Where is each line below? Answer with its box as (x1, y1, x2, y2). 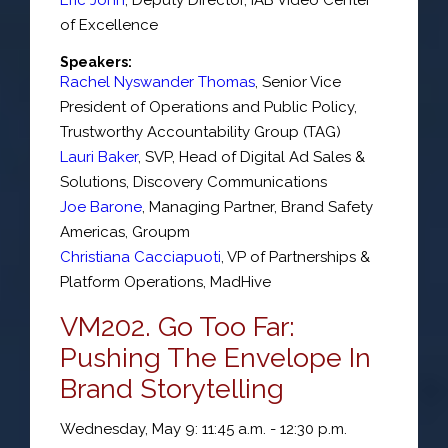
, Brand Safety (274, 197, 373, 216)
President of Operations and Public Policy (60, 97, 354, 116)
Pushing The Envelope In (60, 341, 371, 373)
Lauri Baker (60, 147, 138, 166)
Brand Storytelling (60, 372, 284, 404)
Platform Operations (60, 272, 203, 291)
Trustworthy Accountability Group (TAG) (60, 122, 341, 141)
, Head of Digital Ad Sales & (172, 147, 365, 166)
